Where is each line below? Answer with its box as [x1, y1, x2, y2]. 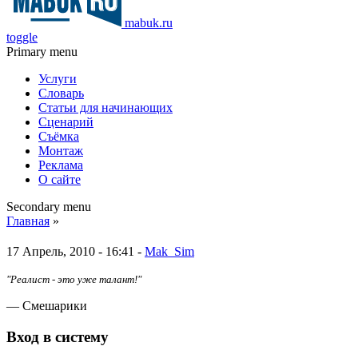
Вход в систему [6, 328, 109, 345]
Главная [6, 213, 50, 228]
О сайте [38, 172, 81, 186]
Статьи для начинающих [38, 100, 173, 114]
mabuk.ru [121, 15, 173, 30]
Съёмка [38, 129, 79, 143]
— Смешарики [6, 298, 87, 312]
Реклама [38, 157, 83, 172]
